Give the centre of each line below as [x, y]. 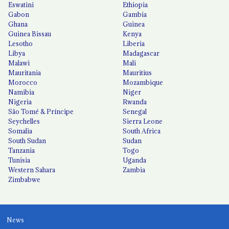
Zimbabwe [25, 179]
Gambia [135, 14]
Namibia [21, 92]
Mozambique [143, 82]
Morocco [23, 82]
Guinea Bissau [30, 33]
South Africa [142, 131]
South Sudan [27, 140]
